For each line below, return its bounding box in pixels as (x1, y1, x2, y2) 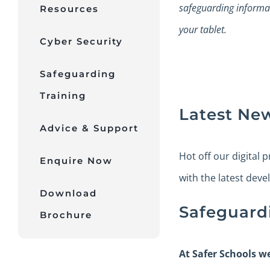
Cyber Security (39, 36, 123, 47)
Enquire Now (39, 155, 113, 166)
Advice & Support (39, 122, 139, 134)
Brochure (39, 209, 92, 221)
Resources (39, 3, 99, 14)
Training (39, 90, 86, 101)
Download (39, 187, 97, 199)
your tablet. (178, 23, 227, 36)
